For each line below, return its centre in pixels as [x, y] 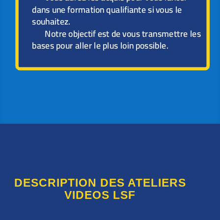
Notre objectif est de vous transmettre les [123, 34]
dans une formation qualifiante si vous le [107, 10]
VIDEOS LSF [100, 195]
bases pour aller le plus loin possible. [100, 45]
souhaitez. [51, 21]
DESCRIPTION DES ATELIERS [100, 183]
